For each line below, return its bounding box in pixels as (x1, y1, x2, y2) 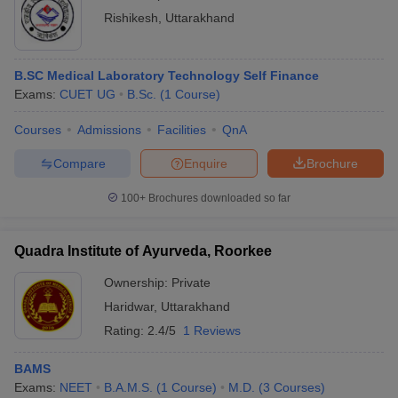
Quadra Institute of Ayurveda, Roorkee (14, 243, 272, 259)
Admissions (77, 123, 141, 137)
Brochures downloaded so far (146, 192, 291, 204)
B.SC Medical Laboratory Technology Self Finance (14, 68, 319, 83)
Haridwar (104, 299, 154, 314)
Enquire (184, 155, 227, 171)
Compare (52, 155, 106, 171)
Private (171, 275, 211, 290)
